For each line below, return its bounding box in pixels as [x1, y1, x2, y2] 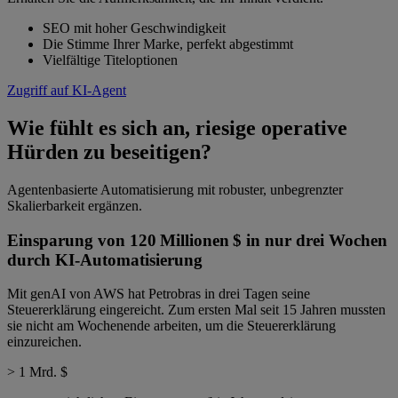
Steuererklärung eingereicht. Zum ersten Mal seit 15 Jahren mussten [7, 302, 386, 318]
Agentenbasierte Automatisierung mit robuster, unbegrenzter [7, 181, 343, 197]
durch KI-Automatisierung [7, 250, 203, 269]
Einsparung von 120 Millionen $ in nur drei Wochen [7, 230, 387, 250]
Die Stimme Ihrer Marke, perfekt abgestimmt [43, 36, 293, 52]
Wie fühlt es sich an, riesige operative [7, 116, 347, 140]
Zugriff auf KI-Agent [7, 83, 126, 99]
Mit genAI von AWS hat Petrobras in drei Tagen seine [7, 286, 310, 302]
